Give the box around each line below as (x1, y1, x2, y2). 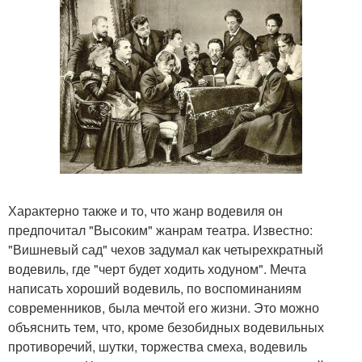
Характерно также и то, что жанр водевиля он (8, 200, 283, 220)
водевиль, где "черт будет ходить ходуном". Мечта (8, 259, 306, 278)
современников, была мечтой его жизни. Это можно (8, 297, 319, 317)
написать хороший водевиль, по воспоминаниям (8, 278, 301, 297)
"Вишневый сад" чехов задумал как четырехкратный (8, 239, 323, 259)
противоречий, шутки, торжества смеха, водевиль (8, 336, 307, 356)
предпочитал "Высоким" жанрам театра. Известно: (8, 220, 313, 239)
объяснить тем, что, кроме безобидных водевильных (8, 317, 324, 336)
